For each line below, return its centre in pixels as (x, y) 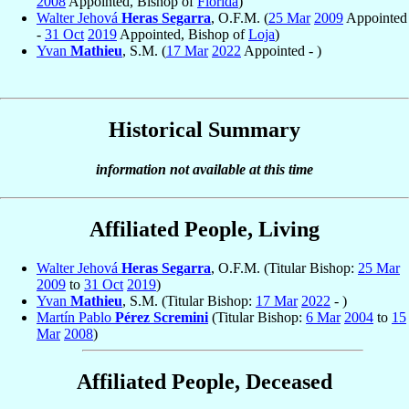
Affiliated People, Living (204, 230)
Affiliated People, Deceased (204, 382)
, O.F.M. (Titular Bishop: (284, 268)
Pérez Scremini (162, 318)
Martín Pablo (76, 318)
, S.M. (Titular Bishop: (189, 301)
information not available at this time (204, 170)
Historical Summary (204, 129)
